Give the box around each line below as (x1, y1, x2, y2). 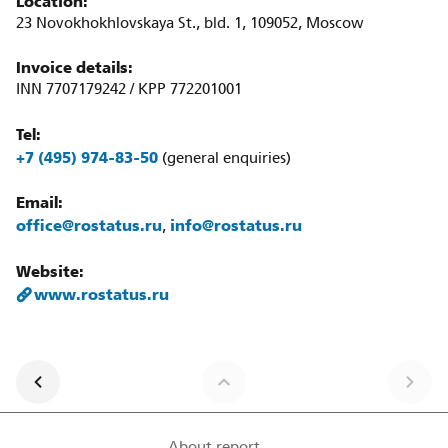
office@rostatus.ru (16, 217, 162, 234)
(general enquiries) (158, 151, 291, 166)
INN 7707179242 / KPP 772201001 (16, 83, 242, 97)
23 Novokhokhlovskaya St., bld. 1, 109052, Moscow (16, 16, 364, 31)
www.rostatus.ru (34, 285, 169, 303)
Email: (16, 194, 63, 211)
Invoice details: (16, 59, 133, 76)
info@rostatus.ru (170, 217, 302, 234)
